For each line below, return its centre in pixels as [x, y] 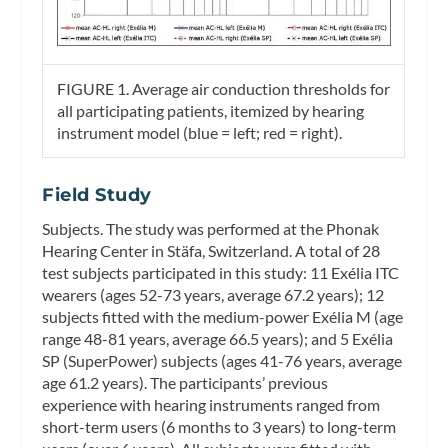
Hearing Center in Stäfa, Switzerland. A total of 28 [211, 251]
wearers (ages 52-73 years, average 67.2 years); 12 [213, 295]
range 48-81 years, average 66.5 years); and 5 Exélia [218, 339]
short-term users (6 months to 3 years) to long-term [219, 427]
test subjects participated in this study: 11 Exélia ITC [221, 273]
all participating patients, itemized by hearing [211, 110]
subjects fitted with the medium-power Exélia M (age [223, 317]
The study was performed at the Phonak [241, 229]
